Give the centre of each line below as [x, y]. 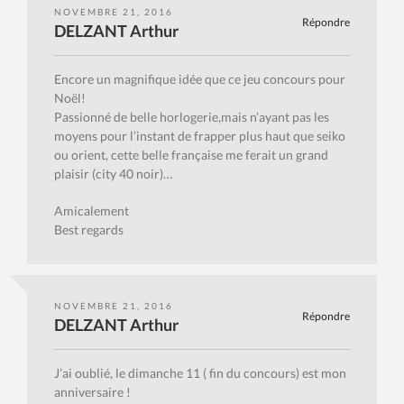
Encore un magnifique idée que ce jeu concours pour [200, 79]
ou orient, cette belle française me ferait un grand [191, 155]
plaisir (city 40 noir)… [113, 174]
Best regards [89, 230]
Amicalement [92, 211]
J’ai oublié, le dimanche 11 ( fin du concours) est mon [200, 373]
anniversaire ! [92, 392]
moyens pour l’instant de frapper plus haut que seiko [200, 136]
